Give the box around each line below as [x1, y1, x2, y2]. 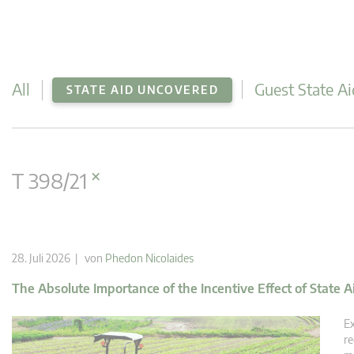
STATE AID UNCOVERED [66, 83, 219, 96]
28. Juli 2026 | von [12, 251, 105, 265]
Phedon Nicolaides [105, 251, 194, 265]
